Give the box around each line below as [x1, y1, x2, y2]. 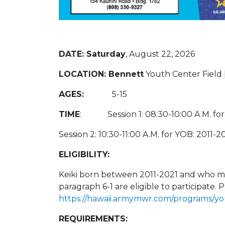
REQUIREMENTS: [59, 213, 128, 223]
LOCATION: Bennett [59, 69, 144, 79]
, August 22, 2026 [126, 49, 195, 59]
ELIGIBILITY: [59, 149, 109, 159]
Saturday [86, 49, 126, 59]
